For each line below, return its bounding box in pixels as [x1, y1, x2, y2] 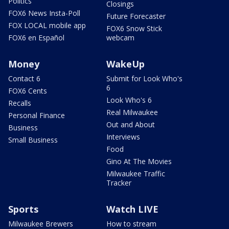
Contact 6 [8, 73, 40, 83]
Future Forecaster [106, 11, 166, 21]
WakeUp [106, 57, 145, 70]
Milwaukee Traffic [106, 168, 165, 178]
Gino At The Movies [106, 156, 172, 166]
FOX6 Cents [8, 85, 47, 96]
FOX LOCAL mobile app [8, 20, 86, 30]
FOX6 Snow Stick [106, 23, 162, 33]
